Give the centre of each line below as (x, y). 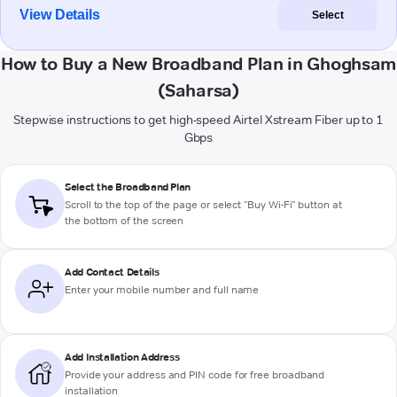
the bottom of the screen (125, 221)
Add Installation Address (122, 357)
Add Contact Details (112, 272)
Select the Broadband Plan (128, 187)
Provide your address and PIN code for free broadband (195, 375)
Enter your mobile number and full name (162, 290)
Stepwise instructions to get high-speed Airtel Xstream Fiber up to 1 (198, 120)
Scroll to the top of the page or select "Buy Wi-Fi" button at (203, 205)
